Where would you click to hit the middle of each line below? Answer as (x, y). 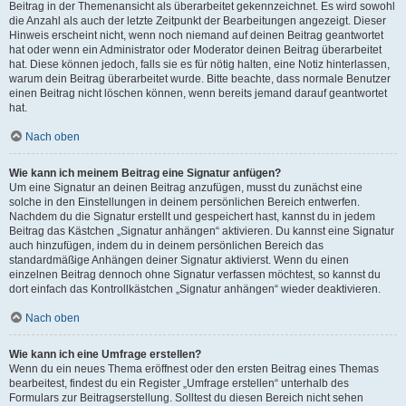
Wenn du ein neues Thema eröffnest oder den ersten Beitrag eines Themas (194, 368)
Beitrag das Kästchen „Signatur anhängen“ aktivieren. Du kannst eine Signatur (202, 231)
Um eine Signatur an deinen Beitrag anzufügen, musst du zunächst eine (186, 187)
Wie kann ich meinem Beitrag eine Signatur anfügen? (145, 173)
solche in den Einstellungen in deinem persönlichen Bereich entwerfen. (184, 202)
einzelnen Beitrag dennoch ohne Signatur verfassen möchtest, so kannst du (195, 274)
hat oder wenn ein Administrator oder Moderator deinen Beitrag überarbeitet (195, 49)
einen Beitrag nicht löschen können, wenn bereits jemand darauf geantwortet (198, 93)
